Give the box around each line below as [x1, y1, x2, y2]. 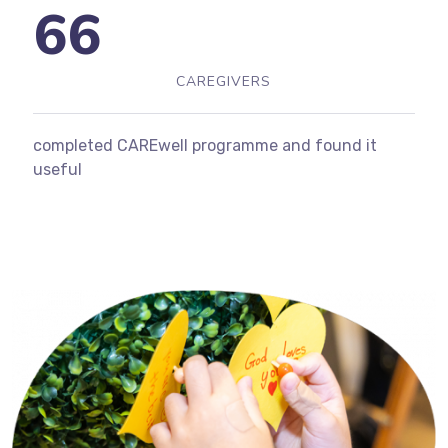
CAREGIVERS [176, 71, 272, 91]
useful [32, 159, 82, 179]
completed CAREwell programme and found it [32, 135, 377, 155]
